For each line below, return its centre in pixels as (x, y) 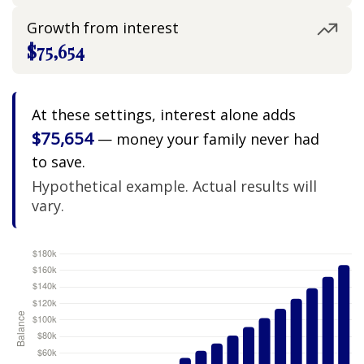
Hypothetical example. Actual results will (174, 186)
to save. (58, 162)
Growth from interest (103, 28)
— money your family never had (206, 139)
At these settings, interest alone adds (163, 115)
